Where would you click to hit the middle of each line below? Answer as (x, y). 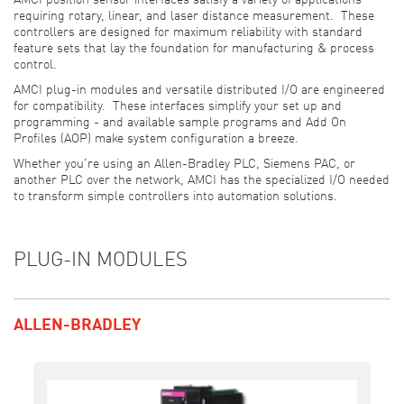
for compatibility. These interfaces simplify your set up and (178, 106)
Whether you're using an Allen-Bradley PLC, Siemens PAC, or (184, 164)
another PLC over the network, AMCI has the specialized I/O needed (202, 180)
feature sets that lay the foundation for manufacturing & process (194, 49)
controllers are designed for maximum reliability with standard (188, 32)
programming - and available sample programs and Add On (180, 123)
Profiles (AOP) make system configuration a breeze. (156, 139)
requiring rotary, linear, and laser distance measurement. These (194, 16)
